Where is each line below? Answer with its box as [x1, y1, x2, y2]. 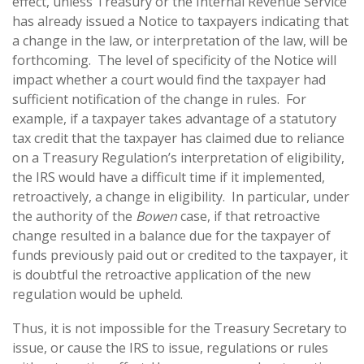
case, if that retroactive [177, 207, 320, 225]
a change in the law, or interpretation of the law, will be [12, 32, 348, 50]
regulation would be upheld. [12, 285, 183, 303]
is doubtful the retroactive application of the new [12, 266, 310, 284]
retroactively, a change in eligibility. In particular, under [12, 188, 349, 206]
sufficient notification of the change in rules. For [12, 90, 306, 108]
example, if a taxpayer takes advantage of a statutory [12, 110, 336, 128]
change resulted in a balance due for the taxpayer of [12, 227, 331, 245]
